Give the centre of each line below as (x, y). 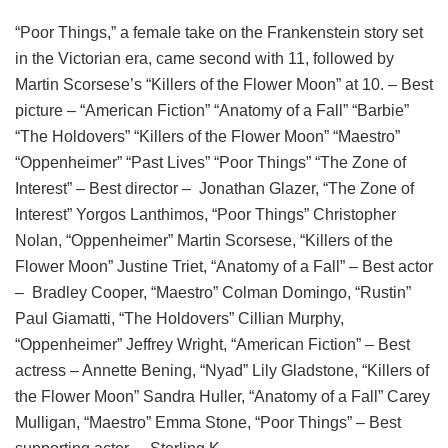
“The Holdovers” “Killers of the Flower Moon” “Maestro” (207, 136)
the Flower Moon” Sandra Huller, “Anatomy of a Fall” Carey (222, 396)
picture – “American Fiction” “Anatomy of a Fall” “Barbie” (212, 110)
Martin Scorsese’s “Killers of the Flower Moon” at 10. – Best (224, 84)
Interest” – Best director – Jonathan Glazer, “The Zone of (214, 188)
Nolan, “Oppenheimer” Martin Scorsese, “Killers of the (204, 240)
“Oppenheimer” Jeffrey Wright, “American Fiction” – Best (212, 344)
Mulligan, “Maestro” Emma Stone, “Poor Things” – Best (208, 422)
